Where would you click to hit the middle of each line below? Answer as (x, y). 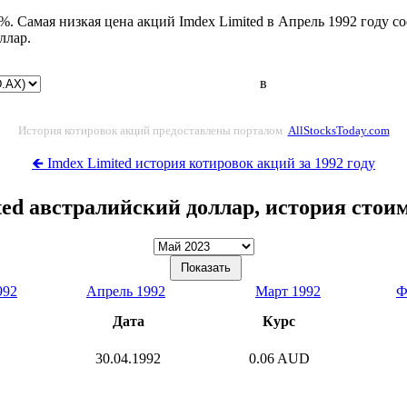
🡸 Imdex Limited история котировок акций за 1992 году (203, 163)
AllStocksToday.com (338, 130)
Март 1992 (288, 291)
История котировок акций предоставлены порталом (151, 130)
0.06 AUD (279, 358)
